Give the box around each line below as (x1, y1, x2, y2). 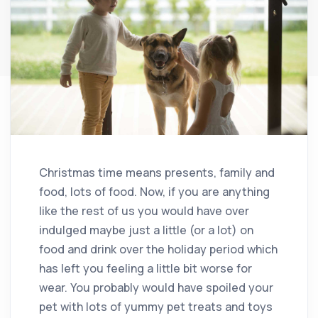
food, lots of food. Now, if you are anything (39, 183, 270, 199)
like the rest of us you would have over (39, 202, 249, 219)
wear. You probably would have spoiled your (39, 279, 273, 295)
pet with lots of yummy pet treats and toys (39, 298, 273, 314)
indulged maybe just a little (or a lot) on (39, 221, 253, 238)
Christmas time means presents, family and (39, 164, 275, 180)
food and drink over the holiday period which (39, 241, 278, 257)
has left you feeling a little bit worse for (39, 260, 252, 276)
